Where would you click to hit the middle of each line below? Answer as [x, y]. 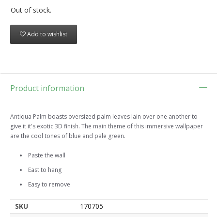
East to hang [45, 170]
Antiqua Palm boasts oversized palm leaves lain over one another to [104, 117]
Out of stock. [31, 10]
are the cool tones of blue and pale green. [68, 136]
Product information [47, 88]
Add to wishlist [47, 34]
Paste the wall [47, 155]
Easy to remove [49, 185]
